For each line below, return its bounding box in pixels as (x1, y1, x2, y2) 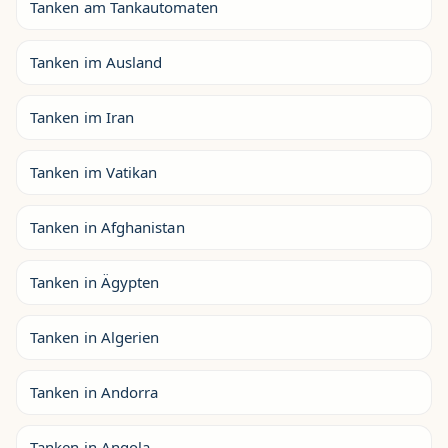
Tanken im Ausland (30, 52, 163, 73)
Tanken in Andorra (30, 382, 159, 403)
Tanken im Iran (30, 107, 135, 128)
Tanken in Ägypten (30, 272, 160, 293)
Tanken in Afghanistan (30, 217, 185, 238)
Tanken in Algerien (30, 327, 160, 348)
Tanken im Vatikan (30, 162, 158, 183)
